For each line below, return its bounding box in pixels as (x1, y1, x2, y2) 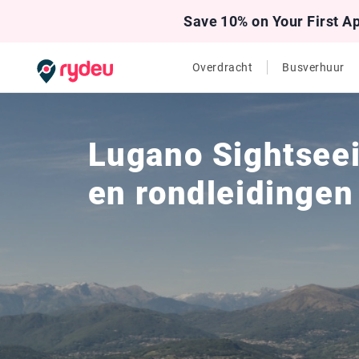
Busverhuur (282, 61, 345, 74)
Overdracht (192, 61, 253, 74)
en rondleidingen (87, 175, 354, 212)
